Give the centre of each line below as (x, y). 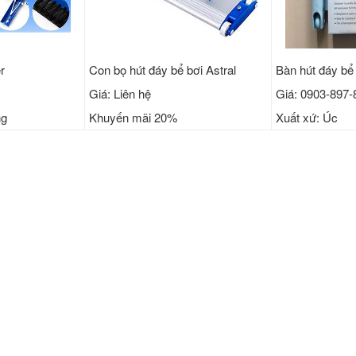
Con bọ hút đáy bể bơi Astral (162, 70)
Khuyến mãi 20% (133, 118)
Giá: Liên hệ (120, 94)
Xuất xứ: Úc (307, 118)
